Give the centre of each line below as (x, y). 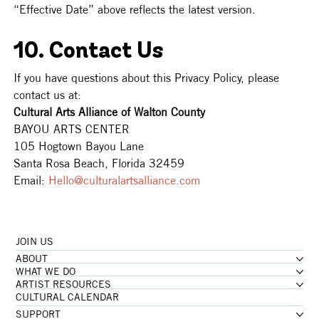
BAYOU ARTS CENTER (74, 129)
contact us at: (49, 95)
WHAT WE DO (46, 272)
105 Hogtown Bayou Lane (81, 146)
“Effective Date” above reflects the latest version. (135, 10)
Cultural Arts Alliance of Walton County (111, 112)
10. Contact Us (89, 52)
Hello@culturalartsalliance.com (125, 181)
